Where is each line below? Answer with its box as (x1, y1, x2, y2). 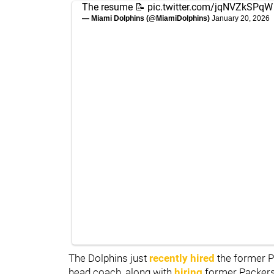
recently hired (149, 251, 215, 264)
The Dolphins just (68, 251, 149, 264)
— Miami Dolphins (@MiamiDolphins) (82, 13, 212, 23)
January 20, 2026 (212, 13, 270, 23)
